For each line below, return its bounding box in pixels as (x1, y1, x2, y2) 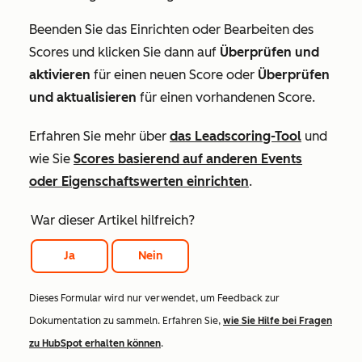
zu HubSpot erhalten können (29, 337, 161, 349)
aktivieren (29, 66, 90, 82)
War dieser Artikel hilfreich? (31, 212, 195, 228)
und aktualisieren (29, 89, 137, 105)
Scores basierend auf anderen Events (74, 150, 302, 166)
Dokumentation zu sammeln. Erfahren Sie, (29, 314, 223, 326)
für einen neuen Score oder (90, 66, 258, 82)
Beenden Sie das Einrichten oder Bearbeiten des (29, 21, 314, 37)
